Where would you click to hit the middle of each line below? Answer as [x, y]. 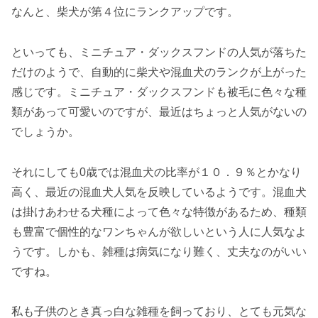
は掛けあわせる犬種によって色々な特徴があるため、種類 [159, 212]
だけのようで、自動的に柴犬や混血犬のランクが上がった [159, 72]
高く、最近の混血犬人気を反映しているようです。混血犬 [159, 192]
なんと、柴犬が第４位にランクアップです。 [125, 12]
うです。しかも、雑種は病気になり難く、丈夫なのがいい [159, 251]
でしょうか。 [45, 131]
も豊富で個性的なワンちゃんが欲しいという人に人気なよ [159, 231]
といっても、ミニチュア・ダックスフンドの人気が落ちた [159, 52]
